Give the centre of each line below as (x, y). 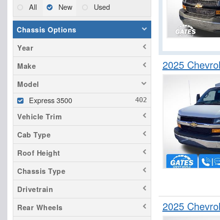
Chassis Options (47, 30)
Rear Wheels (40, 207)
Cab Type (34, 135)
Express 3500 (51, 100)
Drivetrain (35, 189)
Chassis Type (41, 171)
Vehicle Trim (40, 117)
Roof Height (39, 153)
